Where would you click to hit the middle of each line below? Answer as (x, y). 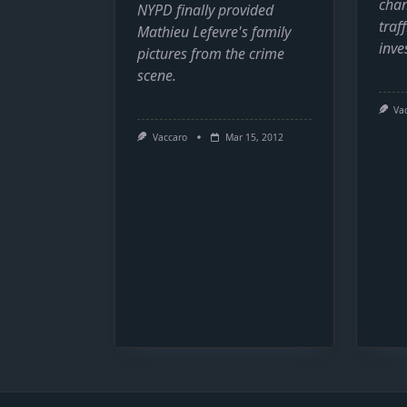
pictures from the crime (211, 54)
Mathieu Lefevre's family (214, 32)
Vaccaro (169, 138)
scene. (157, 76)
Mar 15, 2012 (254, 138)
